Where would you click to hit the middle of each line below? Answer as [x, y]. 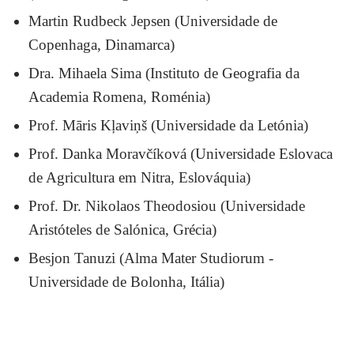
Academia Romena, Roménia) [120, 96]
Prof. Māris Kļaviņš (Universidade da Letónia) [169, 125]
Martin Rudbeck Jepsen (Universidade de [153, 21]
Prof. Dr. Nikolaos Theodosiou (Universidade [167, 205]
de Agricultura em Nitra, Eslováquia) [140, 177]
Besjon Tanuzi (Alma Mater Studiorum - [151, 258]
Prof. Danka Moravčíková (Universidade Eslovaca [181, 153]
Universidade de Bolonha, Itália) [127, 281]
